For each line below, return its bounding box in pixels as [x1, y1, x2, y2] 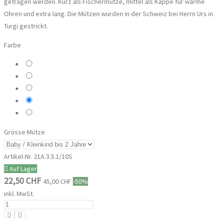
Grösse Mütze [4, 128, 45, 137]
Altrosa [33, 71, 54, 81]
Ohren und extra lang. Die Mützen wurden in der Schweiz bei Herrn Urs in [4, 9, 213, 19]
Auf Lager [8, 164, 37, 174]
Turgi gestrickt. [4, 22, 48, 31]
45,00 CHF [43, 177, 71, 186]
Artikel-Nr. [4, 152, 34, 161]
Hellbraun [33, 96, 61, 105]
